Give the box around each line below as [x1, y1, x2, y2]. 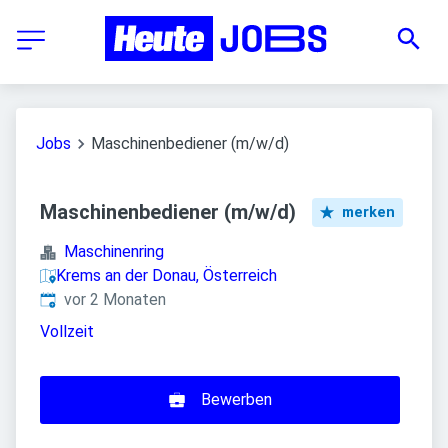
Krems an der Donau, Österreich [56, 266, 277, 285]
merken [342, 203, 396, 221]
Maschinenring [64, 242, 164, 261]
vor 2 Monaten [64, 290, 166, 309]
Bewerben [200, 390, 272, 409]
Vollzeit [40, 322, 94, 341]
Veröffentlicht [39, 289, 141, 308]
